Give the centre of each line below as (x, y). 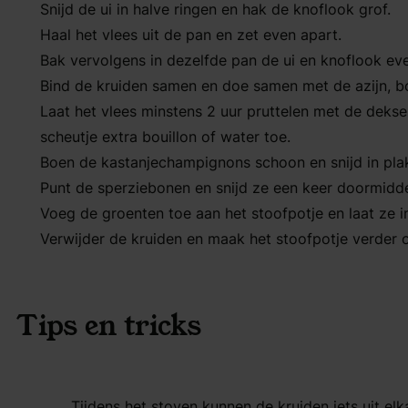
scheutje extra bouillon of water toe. (165, 137)
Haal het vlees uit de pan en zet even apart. (191, 35)
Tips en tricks (109, 326)
